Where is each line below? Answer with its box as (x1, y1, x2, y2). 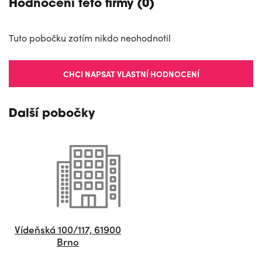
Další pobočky (9, 108, 95, 120)
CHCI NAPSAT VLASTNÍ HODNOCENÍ (63, 68, 199, 80)
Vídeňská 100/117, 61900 (15, 222, 121, 236)
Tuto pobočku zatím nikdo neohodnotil (9, 31, 171, 44)
